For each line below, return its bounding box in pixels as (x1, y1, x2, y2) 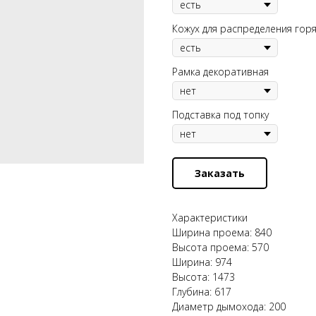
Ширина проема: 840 (172, 226, 272, 239)
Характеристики (172, 211, 248, 224)
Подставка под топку (172, 108, 269, 121)
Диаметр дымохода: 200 (172, 300, 286, 313)
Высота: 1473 (172, 270, 235, 284)
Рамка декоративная (172, 65, 269, 78)
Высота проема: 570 (172, 241, 269, 254)
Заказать (195, 166, 245, 180)
